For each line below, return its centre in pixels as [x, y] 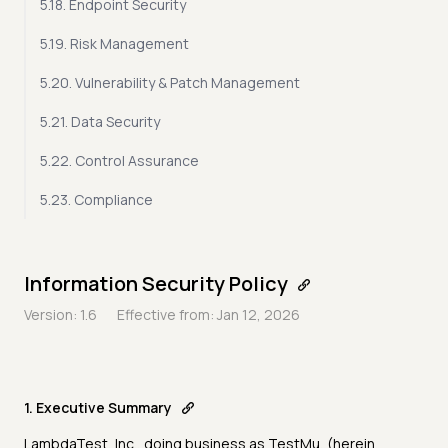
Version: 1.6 [60, 315]
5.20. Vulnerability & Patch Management [170, 83]
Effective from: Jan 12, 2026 [208, 315]
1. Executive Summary [98, 408]
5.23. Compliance [96, 200]
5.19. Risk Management [114, 44]
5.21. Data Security [100, 122]
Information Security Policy [156, 284]
